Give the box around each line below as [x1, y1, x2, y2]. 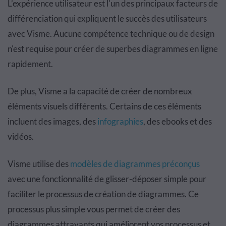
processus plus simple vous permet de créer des [8, 204, 180, 215]
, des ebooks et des [143, 116, 212, 127]
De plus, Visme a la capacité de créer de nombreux [8, 86, 192, 97]
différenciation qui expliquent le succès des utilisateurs [8, 13, 207, 24]
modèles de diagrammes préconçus [70, 158, 200, 169]
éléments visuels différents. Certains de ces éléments [8, 101, 201, 112]
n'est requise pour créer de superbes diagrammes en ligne [8, 43, 218, 54]
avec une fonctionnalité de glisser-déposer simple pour [8, 174, 206, 185]
